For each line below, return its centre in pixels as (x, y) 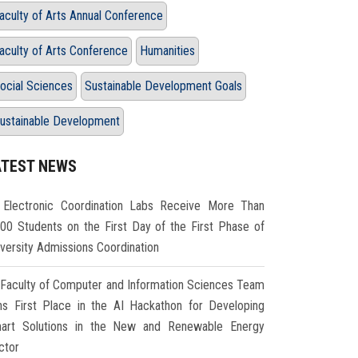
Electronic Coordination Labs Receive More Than (134, 206)
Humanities (167, 51)
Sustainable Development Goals (163, 86)
